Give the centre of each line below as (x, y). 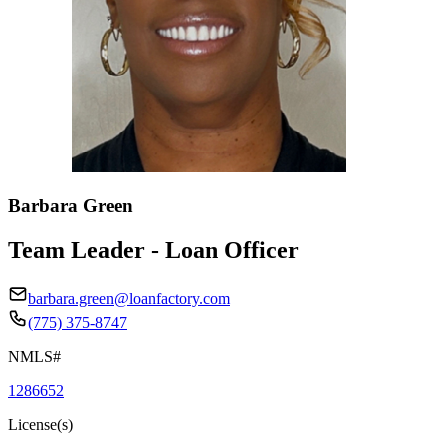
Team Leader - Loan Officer (153, 249)
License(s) (40, 424)
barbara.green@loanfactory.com (129, 298)
